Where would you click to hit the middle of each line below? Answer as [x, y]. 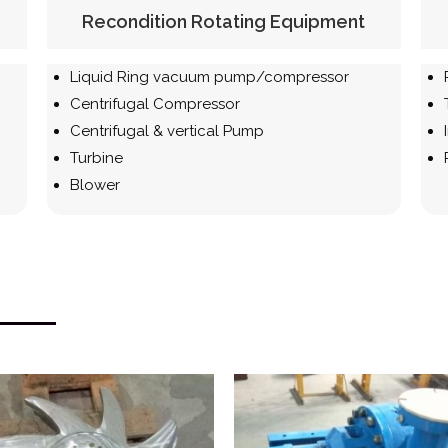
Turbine [97, 157]
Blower [95, 184]
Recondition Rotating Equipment [224, 21]
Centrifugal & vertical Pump [167, 130]
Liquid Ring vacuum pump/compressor [210, 76]
